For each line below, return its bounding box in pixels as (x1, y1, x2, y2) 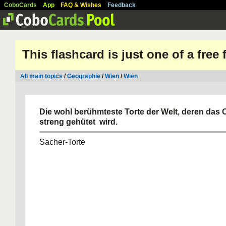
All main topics (20, 73, 63, 80)
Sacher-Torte (39, 138, 85, 146)
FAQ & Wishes (61, 2, 101, 9)
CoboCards (4, 2, 37, 9)
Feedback (107, 2, 136, 9)
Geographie (67, 73, 100, 80)
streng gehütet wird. (39, 118, 118, 126)
